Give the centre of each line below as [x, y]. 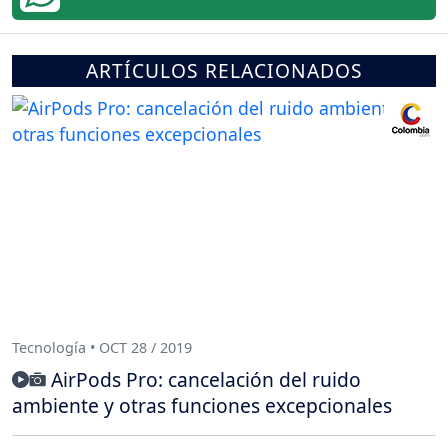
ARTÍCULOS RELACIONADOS [224, 70]
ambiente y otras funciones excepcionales [202, 405]
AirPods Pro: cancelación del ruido [206, 379]
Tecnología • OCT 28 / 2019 [102, 348]
